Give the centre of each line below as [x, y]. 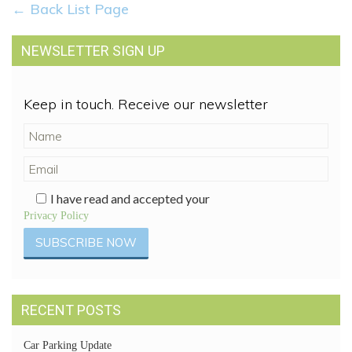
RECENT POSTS [71, 310]
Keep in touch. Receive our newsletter [146, 104]
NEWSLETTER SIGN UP [93, 51]
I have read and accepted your [130, 198]
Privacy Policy [56, 216]
